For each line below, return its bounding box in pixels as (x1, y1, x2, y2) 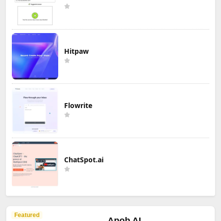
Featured (14, 211, 39, 219)
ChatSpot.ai (64, 154, 104, 164)
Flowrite (64, 100, 92, 110)
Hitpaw (64, 46, 89, 56)
